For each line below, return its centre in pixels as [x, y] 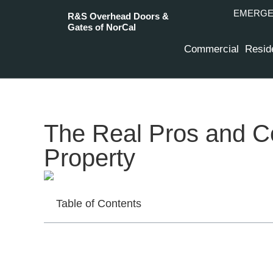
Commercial [212, 49]
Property [90, 158]
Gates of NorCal [102, 27]
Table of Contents [99, 203]
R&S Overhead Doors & [119, 16]
